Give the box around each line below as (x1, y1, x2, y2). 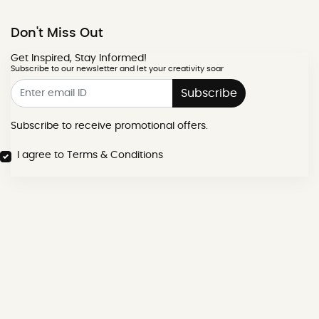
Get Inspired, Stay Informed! (11, 53, 147, 64)
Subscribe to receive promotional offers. (11, 120, 208, 131)
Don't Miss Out (11, 27, 103, 41)
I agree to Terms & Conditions (17, 150, 163, 160)
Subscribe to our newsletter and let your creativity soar (11, 65, 224, 73)
